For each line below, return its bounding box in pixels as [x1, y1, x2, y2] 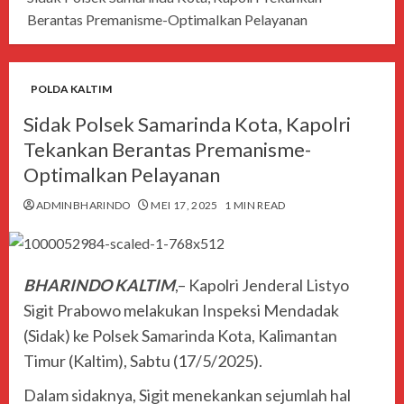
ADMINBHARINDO [36, 198, 132, 213]
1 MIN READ [225, 198, 286, 213]
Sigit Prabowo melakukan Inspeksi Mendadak [23, 300, 339, 321]
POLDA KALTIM [31, 82, 112, 96]
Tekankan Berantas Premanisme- [23, 137, 311, 162]
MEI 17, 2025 [151, 198, 218, 213]
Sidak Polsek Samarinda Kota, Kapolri [23, 112, 351, 137]
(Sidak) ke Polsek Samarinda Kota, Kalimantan [23, 326, 337, 346]
